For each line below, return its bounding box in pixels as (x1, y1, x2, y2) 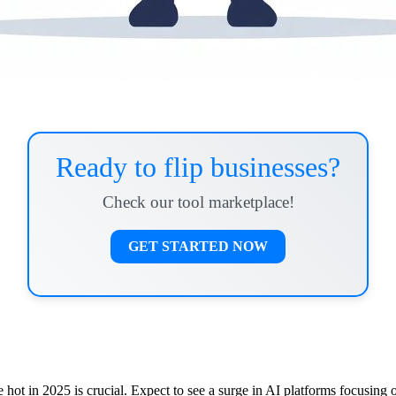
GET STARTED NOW (128, 239, 268, 255)
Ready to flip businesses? (56, 151, 340, 184)
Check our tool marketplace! (102, 193, 294, 212)
